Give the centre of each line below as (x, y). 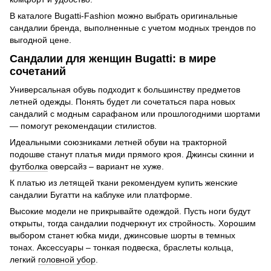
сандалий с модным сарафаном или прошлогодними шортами (135, 113)
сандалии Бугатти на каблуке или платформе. (101, 194)
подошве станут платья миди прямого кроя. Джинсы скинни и (132, 154)
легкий (24, 259)
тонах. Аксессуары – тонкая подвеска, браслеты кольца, (122, 247)
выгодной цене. (41, 40)
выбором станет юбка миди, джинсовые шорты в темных (122, 235)
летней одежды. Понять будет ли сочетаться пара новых (122, 101)
